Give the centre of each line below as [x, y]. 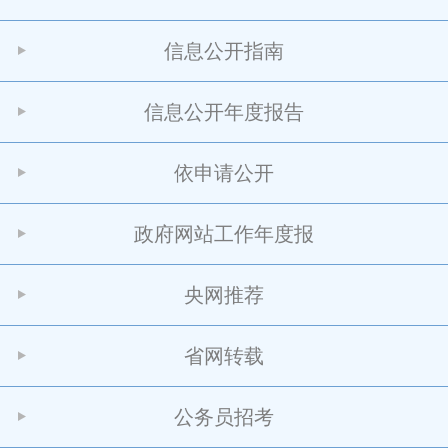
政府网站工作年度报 [224, 234]
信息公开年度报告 [224, 112]
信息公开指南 [224, 51]
